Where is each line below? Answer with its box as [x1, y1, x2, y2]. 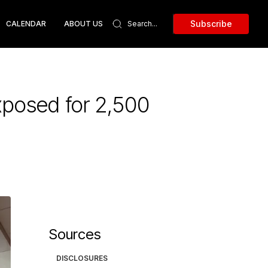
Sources [49, 226, 102, 243]
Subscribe [190, 19, 232, 29]
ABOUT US [64, 19, 103, 28]
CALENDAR [6, 19, 46, 28]
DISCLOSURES [56, 254, 108, 263]
